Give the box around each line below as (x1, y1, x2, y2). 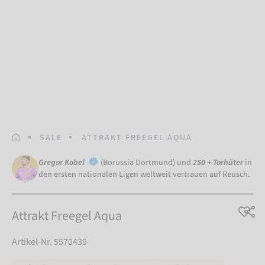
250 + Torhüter (193, 157, 243, 169)
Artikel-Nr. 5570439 (12, 235, 87, 249)
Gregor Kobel (38, 157, 86, 169)
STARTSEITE (11, 130, 66, 143)
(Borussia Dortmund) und (101, 157, 193, 169)
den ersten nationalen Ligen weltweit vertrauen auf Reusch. (38, 169, 252, 181)
